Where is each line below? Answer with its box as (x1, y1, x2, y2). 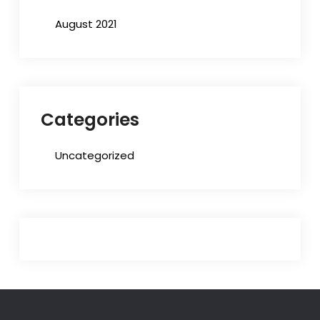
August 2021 (54, 16, 117, 31)
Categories (40, 106, 139, 132)
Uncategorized (54, 147, 134, 163)
